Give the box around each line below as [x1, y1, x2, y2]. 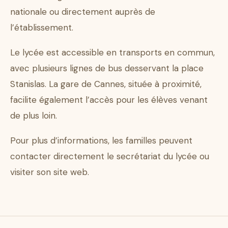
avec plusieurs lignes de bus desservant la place [10, 63, 204, 74]
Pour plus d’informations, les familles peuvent [10, 135, 192, 147]
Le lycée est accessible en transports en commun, [10, 47, 215, 59]
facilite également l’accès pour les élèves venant [10, 94, 208, 106]
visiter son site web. [10, 166, 89, 178]
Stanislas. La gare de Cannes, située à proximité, [10, 78, 202, 90]
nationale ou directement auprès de [10, 6, 155, 18]
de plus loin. [10, 110, 57, 122]
